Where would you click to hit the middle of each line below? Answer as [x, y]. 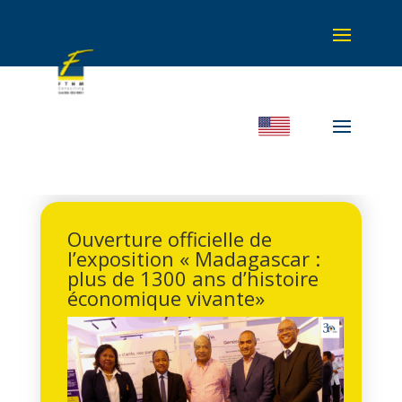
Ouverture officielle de [169, 239]
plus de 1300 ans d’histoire [192, 278]
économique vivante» [166, 298]
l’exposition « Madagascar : [193, 258]
